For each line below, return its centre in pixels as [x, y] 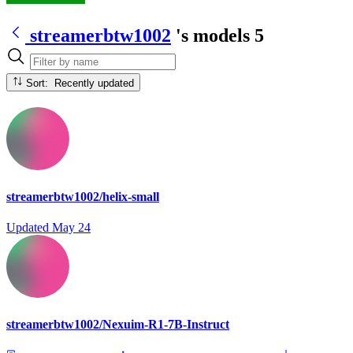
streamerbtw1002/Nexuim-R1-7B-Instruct [118, 325]
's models [213, 35]
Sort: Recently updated [95, 83]
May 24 [71, 228]
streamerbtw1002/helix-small [83, 196]
